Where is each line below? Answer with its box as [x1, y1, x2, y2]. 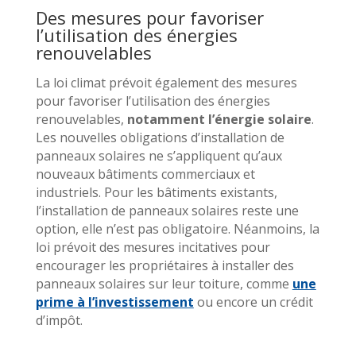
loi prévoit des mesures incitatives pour [35, 238, 270, 256]
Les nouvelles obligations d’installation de [35, 128, 284, 146]
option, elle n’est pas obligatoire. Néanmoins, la [35, 219, 319, 238]
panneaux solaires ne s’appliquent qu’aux [35, 146, 282, 164]
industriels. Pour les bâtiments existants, [35, 183, 277, 201]
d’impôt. [35, 311, 83, 329]
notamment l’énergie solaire [126, 110, 311, 128]
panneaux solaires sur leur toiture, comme [35, 274, 292, 292]
